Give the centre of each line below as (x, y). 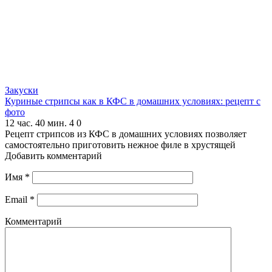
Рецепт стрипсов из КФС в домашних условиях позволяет (126, 134)
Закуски (22, 90)
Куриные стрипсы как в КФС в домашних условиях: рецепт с (133, 101)
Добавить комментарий (53, 155)
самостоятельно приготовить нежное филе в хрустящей (120, 144)
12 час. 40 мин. (36, 123)
